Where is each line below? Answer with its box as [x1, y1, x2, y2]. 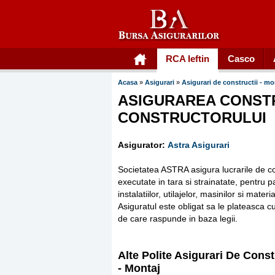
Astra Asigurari [168, 140, 230, 150]
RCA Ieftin [166, 53, 209, 64]
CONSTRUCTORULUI [118, 109, 266, 126]
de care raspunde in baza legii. [118, 214, 238, 223]
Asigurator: [118, 140, 165, 150]
